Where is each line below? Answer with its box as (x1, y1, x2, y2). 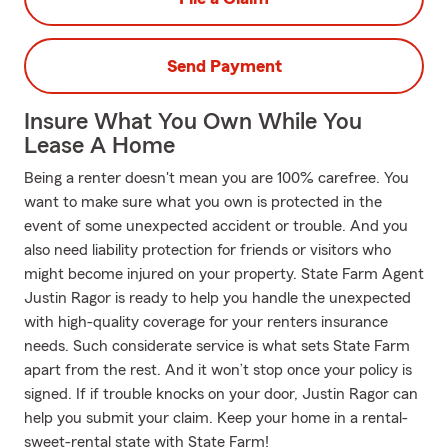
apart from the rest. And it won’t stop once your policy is (24, 362, 412, 378)
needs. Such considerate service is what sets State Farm (24, 338, 410, 354)
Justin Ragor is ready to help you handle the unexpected (24, 290, 411, 306)
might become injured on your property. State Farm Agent (24, 266, 424, 282)
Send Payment (166, 57, 282, 75)
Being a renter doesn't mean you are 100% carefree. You (24, 170, 409, 186)
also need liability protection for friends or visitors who (24, 242, 391, 258)
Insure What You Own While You (24, 110, 362, 134)
